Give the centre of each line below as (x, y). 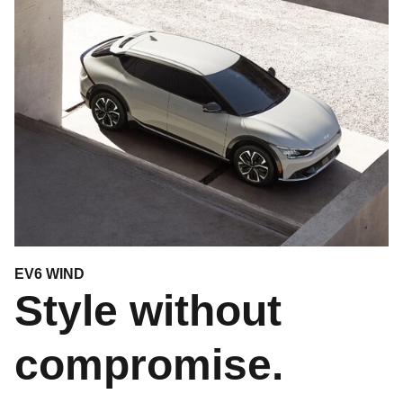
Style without (148, 310)
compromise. (149, 364)
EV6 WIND (49, 273)
